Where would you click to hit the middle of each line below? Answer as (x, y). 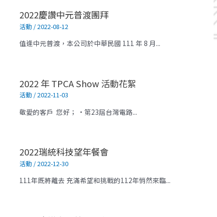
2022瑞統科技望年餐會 (64, 152)
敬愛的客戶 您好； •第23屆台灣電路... (78, 112)
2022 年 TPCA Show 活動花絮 (78, 83)
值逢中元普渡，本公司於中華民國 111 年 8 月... (90, 43)
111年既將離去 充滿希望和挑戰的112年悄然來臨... (95, 180)
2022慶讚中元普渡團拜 (64, 15)
